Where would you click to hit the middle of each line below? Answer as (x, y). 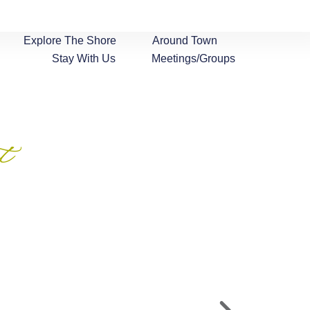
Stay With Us (84, 58)
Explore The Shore (70, 40)
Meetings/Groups (194, 58)
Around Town (185, 40)
